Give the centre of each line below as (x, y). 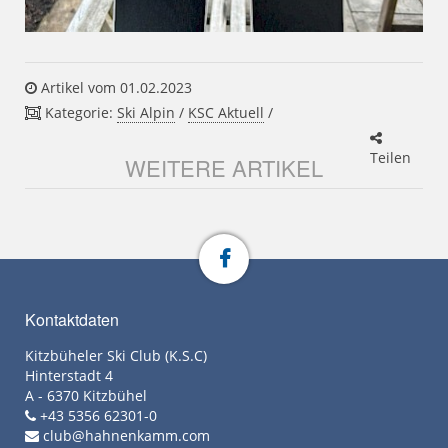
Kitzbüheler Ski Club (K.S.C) (116, 356)
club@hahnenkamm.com (126, 436)
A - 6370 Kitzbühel (86, 396)
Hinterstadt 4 (69, 376)
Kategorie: (79, 113)
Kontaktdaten (72, 320)
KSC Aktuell (226, 113)
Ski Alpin (146, 113)
